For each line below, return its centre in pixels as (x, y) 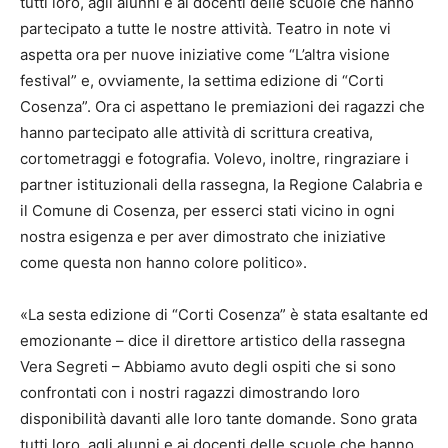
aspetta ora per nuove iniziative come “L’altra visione (205, 54)
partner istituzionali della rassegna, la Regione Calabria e (221, 184)
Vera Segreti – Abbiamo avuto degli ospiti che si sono (208, 366)
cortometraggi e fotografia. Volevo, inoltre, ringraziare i (214, 158)
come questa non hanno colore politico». (163, 262)
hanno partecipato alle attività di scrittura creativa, (196, 132)
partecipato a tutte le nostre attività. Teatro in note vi (205, 28)
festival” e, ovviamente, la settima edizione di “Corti (202, 80)
